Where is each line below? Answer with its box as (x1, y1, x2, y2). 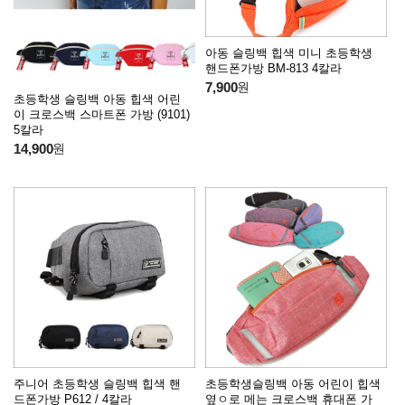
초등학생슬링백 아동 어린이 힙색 (204, 377, 381, 391)
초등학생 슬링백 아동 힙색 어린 (14, 91, 181, 106)
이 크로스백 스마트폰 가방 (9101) (14, 107, 190, 121)
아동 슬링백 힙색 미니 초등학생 (204, 46, 372, 61)
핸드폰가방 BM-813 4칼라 (204, 61, 342, 76)
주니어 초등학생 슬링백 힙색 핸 (14, 377, 181, 391)
